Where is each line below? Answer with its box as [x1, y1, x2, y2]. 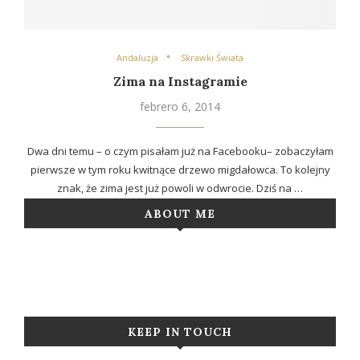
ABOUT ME [145, 207, 215, 222]
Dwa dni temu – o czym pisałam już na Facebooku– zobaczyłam [27, 144, 333, 159]
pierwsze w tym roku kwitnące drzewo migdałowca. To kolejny [30, 162, 330, 178]
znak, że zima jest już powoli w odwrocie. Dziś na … [57, 181, 303, 196]
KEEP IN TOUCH [128, 325, 232, 340]
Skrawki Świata [181, 51, 243, 64]
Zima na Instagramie [112, 73, 247, 90]
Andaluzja [117, 51, 158, 64]
